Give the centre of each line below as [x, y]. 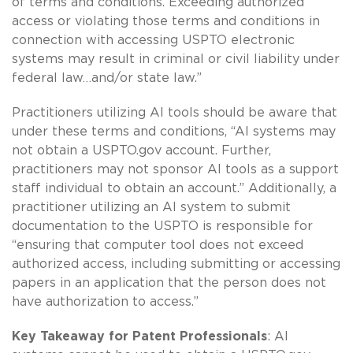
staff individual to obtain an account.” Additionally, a [174, 188]
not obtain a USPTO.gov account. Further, [141, 150]
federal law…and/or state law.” [107, 78]
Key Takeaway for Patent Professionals [139, 336]
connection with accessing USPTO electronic [153, 40]
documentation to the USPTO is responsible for [162, 226]
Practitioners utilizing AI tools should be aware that [175, 112]
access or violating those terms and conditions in [166, 21]
